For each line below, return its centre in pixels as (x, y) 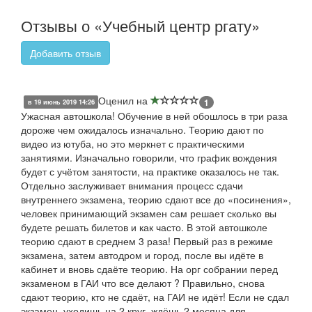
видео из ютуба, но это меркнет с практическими (133, 143)
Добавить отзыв (65, 53)
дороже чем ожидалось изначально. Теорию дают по (142, 129)
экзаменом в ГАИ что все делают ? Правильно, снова (143, 282)
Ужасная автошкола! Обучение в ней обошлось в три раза (154, 115)
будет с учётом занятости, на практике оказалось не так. (150, 171)
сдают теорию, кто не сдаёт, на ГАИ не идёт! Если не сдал (155, 296)
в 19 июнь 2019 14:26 (61, 102)
